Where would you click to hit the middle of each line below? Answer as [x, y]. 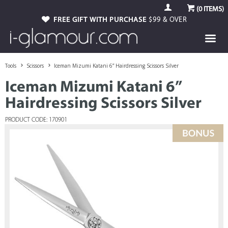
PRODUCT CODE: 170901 [36, 120]
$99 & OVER [168, 20]
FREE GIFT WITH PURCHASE [101, 20]
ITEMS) [213, 9]
